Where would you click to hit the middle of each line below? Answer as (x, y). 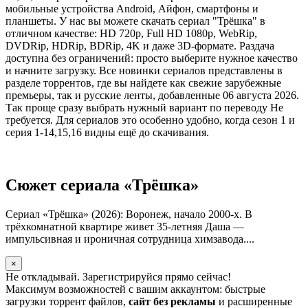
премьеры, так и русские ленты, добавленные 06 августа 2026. (152, 95)
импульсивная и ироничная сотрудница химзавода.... (130, 239)
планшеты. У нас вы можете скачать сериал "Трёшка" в (135, 21)
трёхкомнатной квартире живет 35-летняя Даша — (125, 226)
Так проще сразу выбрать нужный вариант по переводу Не (144, 107)
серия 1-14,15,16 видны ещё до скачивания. (107, 132)
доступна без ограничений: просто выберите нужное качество (152, 58)
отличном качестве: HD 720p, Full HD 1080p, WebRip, (131, 33)
